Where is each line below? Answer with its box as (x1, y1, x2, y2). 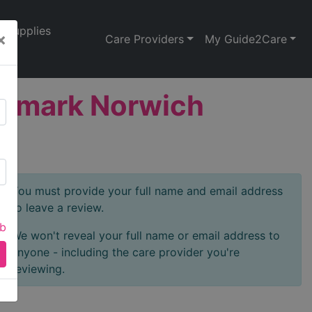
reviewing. (11, 262, 65, 276)
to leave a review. (11, 201, 104, 214)
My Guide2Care (204, 32, 287, 46)
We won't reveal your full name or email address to (11, 228, 280, 242)
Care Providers (105, 32, 184, 46)
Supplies (6, 24, 51, 38)
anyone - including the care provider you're (11, 245, 240, 259)
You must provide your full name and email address (11, 184, 283, 198)
